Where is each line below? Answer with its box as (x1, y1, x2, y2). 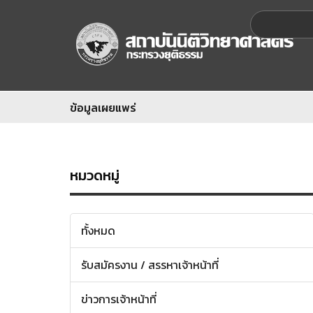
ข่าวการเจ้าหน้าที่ (81, 291, 156, 307)
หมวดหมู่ (70, 165, 119, 186)
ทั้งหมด (81, 222, 115, 239)
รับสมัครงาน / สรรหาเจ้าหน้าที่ (81, 256, 219, 273)
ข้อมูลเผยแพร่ (70, 99, 136, 116)
